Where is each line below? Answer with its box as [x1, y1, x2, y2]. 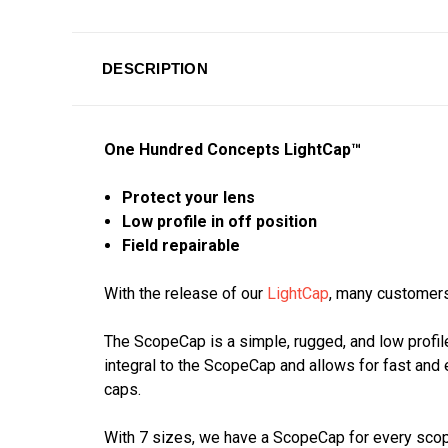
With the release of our [104, 284, 267, 304]
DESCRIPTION [102, 60, 208, 78]
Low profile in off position [122, 212, 318, 232]
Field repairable [122, 236, 241, 256]
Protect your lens [122, 188, 256, 208]
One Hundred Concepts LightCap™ [104, 140, 361, 160]
